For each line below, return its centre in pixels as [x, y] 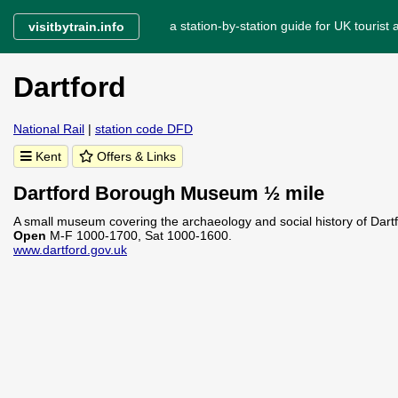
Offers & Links [135, 156]
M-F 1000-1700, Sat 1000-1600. [141, 235]
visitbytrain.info [76, 27]
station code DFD [144, 129]
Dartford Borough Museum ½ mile [169, 193]
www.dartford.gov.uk [70, 250]
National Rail [49, 129]
